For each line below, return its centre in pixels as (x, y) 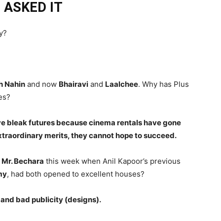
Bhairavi (74, 84)
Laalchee (122, 84)
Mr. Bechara (23, 161)
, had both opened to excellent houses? (76, 174)
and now (42, 84)
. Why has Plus (164, 84)
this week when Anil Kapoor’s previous (112, 161)
